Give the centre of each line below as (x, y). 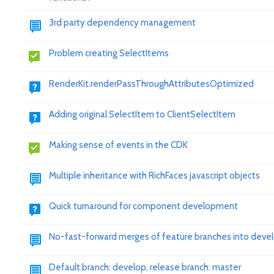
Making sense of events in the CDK (118, 145)
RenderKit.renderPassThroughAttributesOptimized (151, 84)
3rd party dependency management (122, 23)
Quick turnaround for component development (143, 206)
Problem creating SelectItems (109, 53)
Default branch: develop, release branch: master (145, 267)
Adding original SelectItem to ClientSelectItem (142, 114)
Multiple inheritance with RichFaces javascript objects (154, 176)
